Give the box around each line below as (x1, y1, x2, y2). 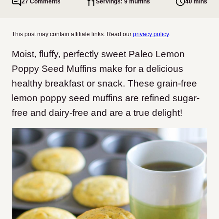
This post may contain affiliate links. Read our (12, 31, 133, 38)
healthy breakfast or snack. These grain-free (12, 78, 197, 88)
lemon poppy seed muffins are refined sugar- (12, 93, 199, 103)
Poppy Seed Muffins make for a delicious (12, 64, 183, 74)
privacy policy (133, 31, 169, 38)
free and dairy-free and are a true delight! (12, 108, 182, 118)
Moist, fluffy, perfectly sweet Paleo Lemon (12, 49, 185, 59)
